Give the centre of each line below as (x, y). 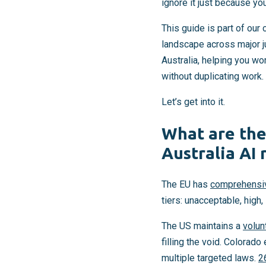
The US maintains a (202, 226)
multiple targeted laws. (210, 258)
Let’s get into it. (193, 102)
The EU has (186, 185)
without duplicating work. (213, 76)
